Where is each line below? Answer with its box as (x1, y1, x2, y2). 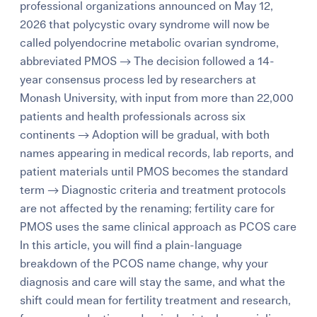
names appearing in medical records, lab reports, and (20, 148, 294, 160)
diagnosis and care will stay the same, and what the (20, 277, 286, 289)
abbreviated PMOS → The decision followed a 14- (20, 56, 275, 68)
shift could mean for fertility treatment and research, (20, 295, 292, 307)
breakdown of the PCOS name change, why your (20, 258, 269, 270)
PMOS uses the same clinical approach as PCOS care (20, 221, 297, 234)
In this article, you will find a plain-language (20, 240, 243, 252)
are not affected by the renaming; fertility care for (20, 203, 275, 215)
